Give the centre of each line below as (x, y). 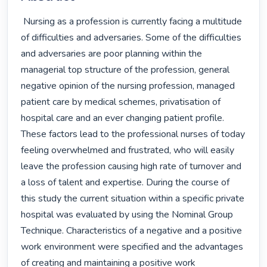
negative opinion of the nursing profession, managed (128, 86)
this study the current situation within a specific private (133, 199)
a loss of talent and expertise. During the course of (125, 183)
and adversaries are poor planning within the (112, 54)
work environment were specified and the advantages (132, 247)
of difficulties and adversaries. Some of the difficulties (131, 38)
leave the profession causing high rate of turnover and (131, 167)
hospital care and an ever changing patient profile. (123, 118)
